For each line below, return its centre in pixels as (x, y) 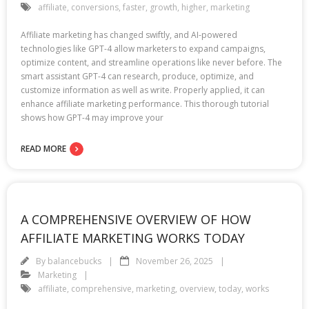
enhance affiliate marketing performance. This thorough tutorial (145, 103)
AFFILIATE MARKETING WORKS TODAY (133, 238)
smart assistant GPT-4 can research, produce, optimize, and (137, 76)
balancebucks (74, 261)
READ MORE (43, 148)
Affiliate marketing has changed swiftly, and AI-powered (129, 34)
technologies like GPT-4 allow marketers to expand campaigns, (143, 48)
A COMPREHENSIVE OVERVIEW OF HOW (136, 219)
